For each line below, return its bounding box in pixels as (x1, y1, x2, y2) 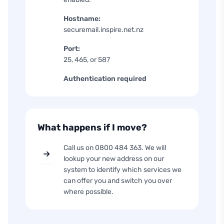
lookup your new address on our (63, 154, 164, 163)
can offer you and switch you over (63, 176, 172, 185)
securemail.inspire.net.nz (63, 25, 143, 34)
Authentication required (63, 74, 146, 83)
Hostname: (63, 14, 100, 23)
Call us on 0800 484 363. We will (63, 143, 166, 152)
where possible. (63, 187, 113, 196)
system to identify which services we (63, 165, 181, 174)
